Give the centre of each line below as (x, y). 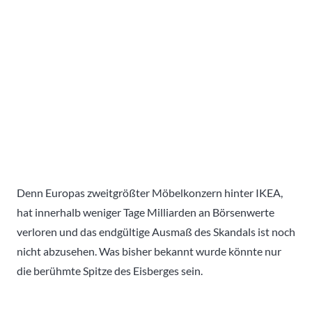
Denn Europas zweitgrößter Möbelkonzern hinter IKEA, (150, 192)
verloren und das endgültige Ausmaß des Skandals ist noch (156, 231)
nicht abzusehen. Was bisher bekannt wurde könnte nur (149, 251)
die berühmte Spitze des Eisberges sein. (110, 270)
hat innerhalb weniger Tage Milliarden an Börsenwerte (146, 212)
